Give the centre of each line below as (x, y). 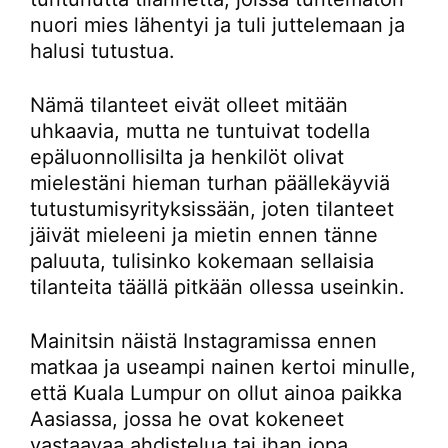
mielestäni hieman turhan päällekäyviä (210, 182)
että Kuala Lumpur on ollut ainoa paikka (216, 392)
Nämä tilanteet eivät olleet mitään (189, 104)
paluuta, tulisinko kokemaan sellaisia (202, 260)
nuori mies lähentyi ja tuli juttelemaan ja (217, 24)
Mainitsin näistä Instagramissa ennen (203, 340)
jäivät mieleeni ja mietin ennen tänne (204, 234)
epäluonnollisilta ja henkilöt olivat (187, 156)
